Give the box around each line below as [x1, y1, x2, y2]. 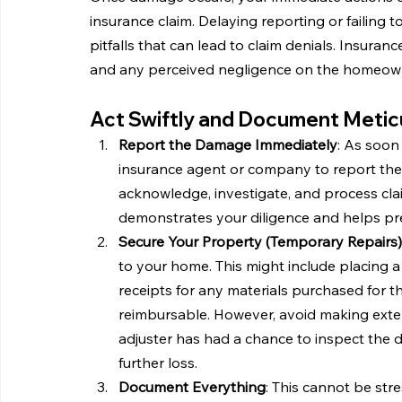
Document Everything [118, 378, 266, 397]
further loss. [118, 354, 197, 372]
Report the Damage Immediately [118, 135, 337, 154]
